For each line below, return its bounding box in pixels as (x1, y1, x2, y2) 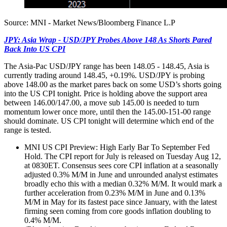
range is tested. (4, 125, 51, 134)
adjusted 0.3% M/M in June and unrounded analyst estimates (24, 170, 218, 179)
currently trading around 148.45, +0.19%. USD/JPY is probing (4, 70, 205, 80)
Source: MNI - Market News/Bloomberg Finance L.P (4, 18, 175, 27)
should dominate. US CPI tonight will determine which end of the (4, 116, 214, 125)
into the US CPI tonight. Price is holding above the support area (4, 89, 207, 98)
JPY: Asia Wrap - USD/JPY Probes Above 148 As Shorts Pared (4, 35, 212, 44)
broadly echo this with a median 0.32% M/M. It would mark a (24, 179, 222, 188)
